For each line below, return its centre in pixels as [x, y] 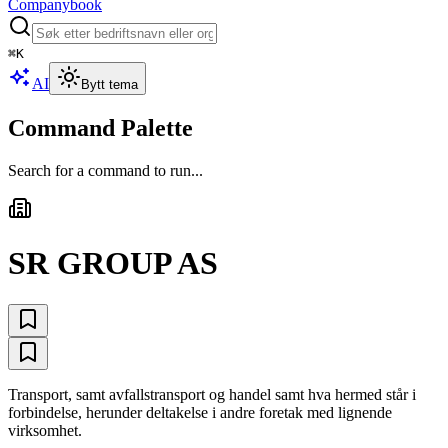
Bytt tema [109, 84]
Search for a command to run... [105, 170]
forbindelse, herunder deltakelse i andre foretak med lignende [200, 412]
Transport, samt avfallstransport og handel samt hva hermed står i [212, 394]
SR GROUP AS [113, 263]
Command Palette [100, 127]
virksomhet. [45, 430]
